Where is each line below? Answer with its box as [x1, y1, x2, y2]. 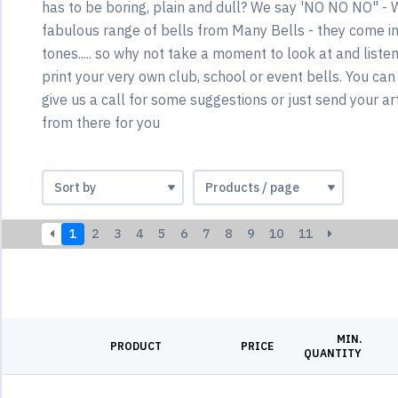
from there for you [42, 114, 160, 131]
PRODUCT [110, 339, 162, 353]
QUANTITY [304, 346, 362, 360]
